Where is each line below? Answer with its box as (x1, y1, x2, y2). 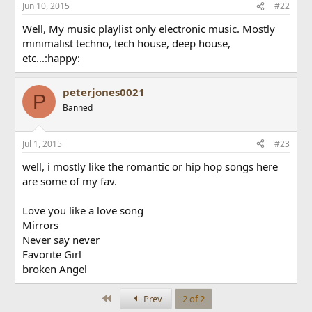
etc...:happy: (22, 51, 81, 65)
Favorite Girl (22, 247, 82, 261)
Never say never (22, 232, 100, 247)
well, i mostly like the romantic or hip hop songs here (22, 159, 279, 173)
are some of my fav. (22, 173, 118, 188)
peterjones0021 (63, 85, 146, 99)
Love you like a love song (22, 203, 144, 217)
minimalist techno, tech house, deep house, (22, 36, 231, 50)
